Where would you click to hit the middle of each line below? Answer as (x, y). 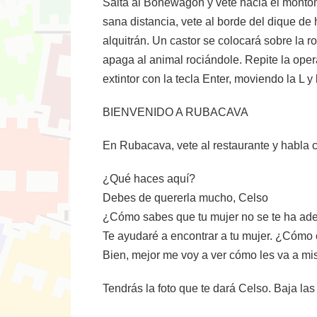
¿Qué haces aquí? (149, 179)
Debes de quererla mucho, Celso (185, 198)
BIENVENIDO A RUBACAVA (175, 112)
